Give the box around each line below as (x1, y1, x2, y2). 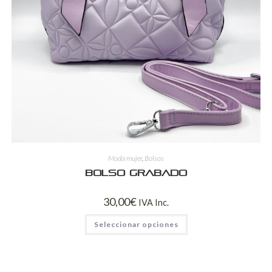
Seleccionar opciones (93, 219, 178, 229)
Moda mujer (108, 153, 142, 163)
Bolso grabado (85, 168, 187, 178)
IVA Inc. (138, 197, 169, 208)
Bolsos (144, 153, 164, 163)
